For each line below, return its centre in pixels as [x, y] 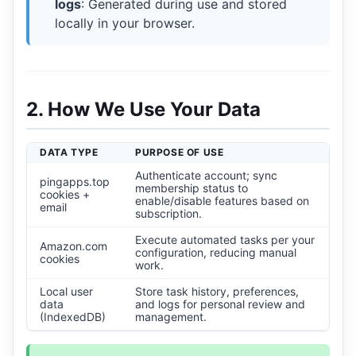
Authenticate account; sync [206, 175]
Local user [66, 291]
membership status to [192, 188]
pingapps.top [75, 182]
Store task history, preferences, [217, 291]
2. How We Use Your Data [143, 109]
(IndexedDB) [73, 317]
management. [171, 317]
